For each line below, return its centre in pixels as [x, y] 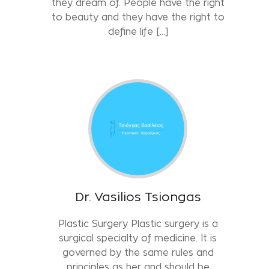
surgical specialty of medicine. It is [138, 238]
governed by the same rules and [138, 252]
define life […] [138, 31]
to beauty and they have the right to [138, 17]
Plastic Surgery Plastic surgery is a [138, 223]
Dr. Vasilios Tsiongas [138, 197]
